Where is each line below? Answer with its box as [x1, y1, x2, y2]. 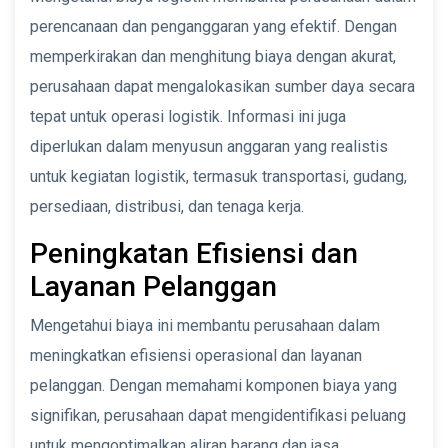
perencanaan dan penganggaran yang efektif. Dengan [30, 16, 397, 36]
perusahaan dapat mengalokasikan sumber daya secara [30, 76, 415, 96]
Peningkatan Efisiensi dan [30, 236, 358, 270]
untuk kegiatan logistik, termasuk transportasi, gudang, [30, 166, 407, 186]
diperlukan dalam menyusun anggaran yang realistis [30, 136, 388, 156]
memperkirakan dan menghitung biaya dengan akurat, [30, 46, 396, 66]
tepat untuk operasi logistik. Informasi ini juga [30, 106, 346, 126]
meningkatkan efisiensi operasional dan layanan [30, 345, 362, 365]
